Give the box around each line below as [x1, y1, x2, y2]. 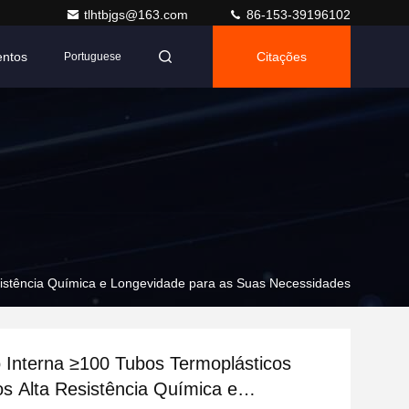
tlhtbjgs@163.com [84, 7, 192, 22]
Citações [257, 49, 307, 64]
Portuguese [64, 50, 121, 63]
